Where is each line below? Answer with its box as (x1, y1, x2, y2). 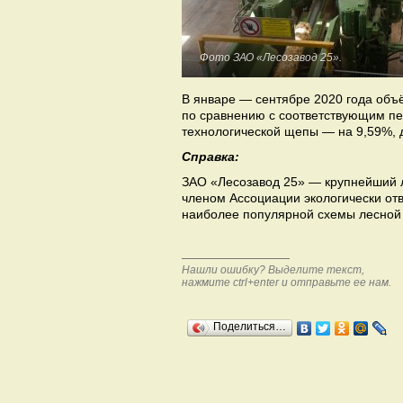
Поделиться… (213, 320, 286, 333)
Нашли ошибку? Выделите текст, (182, 264, 364, 276)
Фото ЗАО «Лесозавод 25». (200, 51, 342, 64)
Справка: (182, 149, 239, 164)
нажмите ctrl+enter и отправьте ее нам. (182, 276, 391, 289)
